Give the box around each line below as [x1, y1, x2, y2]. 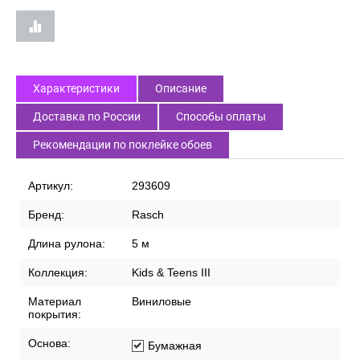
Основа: [28, 337, 71, 350]
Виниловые [132, 295, 191, 309]
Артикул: [28, 179, 73, 193]
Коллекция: [28, 266, 88, 280]
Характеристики [33, 82, 120, 96]
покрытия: [28, 308, 81, 321]
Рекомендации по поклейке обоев [33, 138, 212, 152]
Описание [155, 82, 207, 96]
